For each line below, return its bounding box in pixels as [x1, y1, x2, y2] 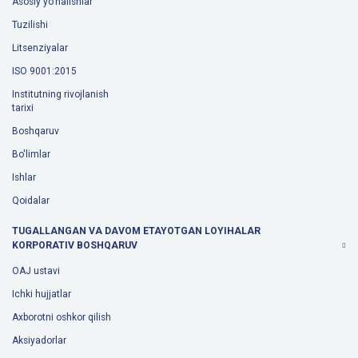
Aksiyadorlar [12, 335, 66, 347]
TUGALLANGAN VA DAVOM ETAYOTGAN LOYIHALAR [12, 225, 261, 237]
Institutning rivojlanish [12, 89, 109, 101]
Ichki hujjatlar [12, 288, 71, 300]
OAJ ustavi [12, 265, 60, 277]
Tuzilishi [12, 19, 48, 31]
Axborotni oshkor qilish [12, 312, 111, 324]
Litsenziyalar [12, 42, 68, 54]
